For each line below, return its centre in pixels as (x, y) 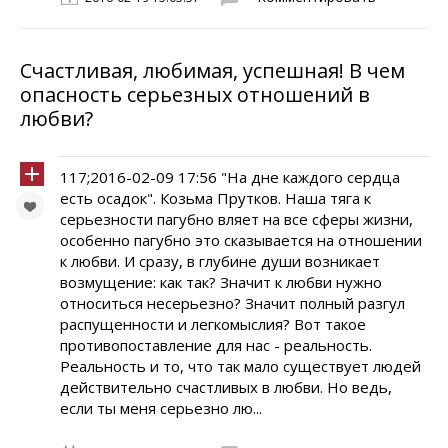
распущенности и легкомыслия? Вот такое (213, 324)
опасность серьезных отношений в (195, 94)
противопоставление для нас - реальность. (216, 345)
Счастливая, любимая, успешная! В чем (212, 70)
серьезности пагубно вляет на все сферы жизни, (236, 219)
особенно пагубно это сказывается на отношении (241, 240)
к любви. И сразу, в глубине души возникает (220, 261)
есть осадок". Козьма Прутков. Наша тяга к (215, 198)
